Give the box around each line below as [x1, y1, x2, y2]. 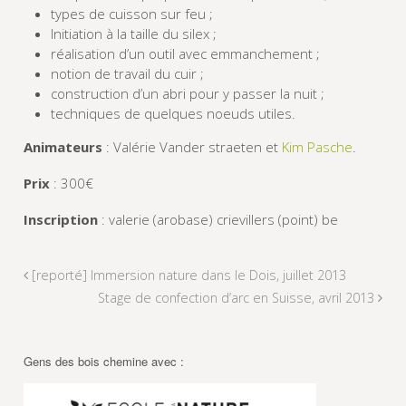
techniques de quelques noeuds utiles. [50, 104, 295, 123]
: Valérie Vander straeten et [101, 138, 282, 157]
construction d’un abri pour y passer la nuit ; [50, 84, 324, 103]
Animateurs [23, 138, 102, 157]
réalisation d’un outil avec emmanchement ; [50, 44, 320, 63]
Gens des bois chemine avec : [23, 353, 184, 371]
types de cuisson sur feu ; [50, 5, 213, 24]
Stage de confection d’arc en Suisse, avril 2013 [98, 289, 379, 307]
